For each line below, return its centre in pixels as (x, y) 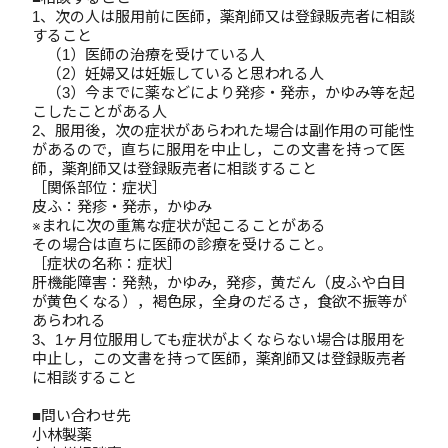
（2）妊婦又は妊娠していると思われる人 (178, 73)
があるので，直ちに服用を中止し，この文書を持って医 (218, 149)
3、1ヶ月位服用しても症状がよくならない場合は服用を (219, 339)
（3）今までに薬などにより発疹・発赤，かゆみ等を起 (223, 92)
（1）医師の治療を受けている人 (148, 54)
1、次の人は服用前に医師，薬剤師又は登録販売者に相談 (223, 16)
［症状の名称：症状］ (107, 263)
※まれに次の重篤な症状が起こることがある (179, 225)
